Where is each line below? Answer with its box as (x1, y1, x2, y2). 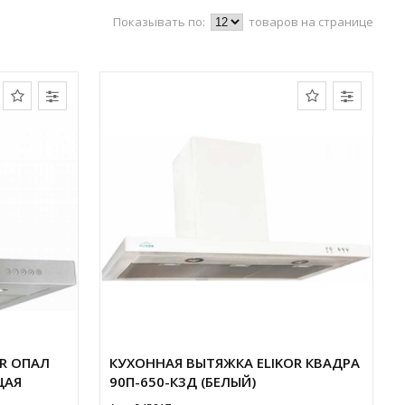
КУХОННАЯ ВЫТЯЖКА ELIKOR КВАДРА (109, 353, 361, 372)
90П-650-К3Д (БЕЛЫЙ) (109, 372, 257, 391)
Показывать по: (113, 14, 208, 30)
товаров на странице (249, 14, 373, 30)
